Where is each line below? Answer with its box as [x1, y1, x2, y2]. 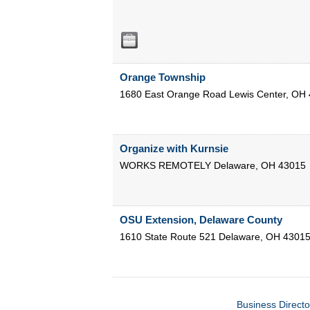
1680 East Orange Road [119, 89, 226, 100]
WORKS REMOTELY [119, 160, 211, 172]
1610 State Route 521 [119, 231, 216, 243]
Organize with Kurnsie [119, 143, 228, 155]
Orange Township [119, 71, 206, 84]
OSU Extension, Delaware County [119, 214, 282, 226]
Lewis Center [228, 89, 286, 100]
